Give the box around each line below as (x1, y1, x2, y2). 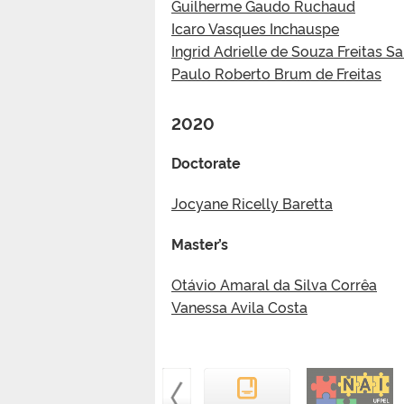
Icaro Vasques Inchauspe (171, 17, 339, 38)
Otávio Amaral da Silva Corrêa (171, 273, 377, 294)
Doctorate (171, 151, 241, 172)
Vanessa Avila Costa (171, 296, 308, 317)
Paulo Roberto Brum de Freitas (171, 62, 381, 83)
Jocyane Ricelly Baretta (171, 192, 333, 213)
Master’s (171, 233, 228, 253)
